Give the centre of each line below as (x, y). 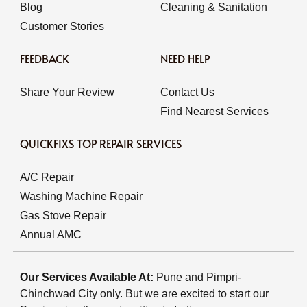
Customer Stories (62, 27)
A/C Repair (47, 177)
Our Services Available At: (88, 278)
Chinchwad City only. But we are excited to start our (144, 294)
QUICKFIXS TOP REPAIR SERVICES (100, 144)
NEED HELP (185, 59)
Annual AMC (50, 235)
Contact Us (187, 93)
